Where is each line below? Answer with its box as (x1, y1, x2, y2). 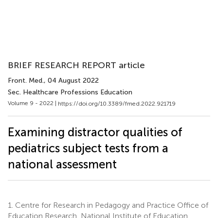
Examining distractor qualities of (8, 125, 182, 139)
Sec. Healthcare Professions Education (8, 88, 132, 96)
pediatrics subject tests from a (8, 141, 168, 155)
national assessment (8, 157, 117, 171)
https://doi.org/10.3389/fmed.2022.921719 (58, 100, 176, 107)
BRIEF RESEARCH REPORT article (8, 60, 145, 71)
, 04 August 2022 (44, 76, 99, 85)
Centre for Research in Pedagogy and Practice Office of (13, 200, 208, 210)
